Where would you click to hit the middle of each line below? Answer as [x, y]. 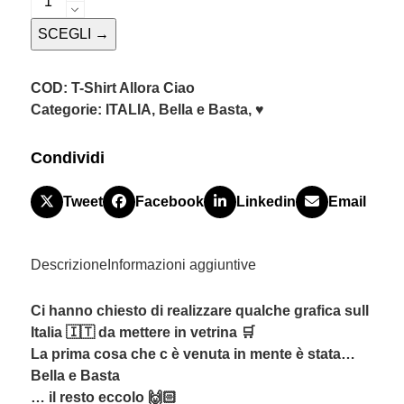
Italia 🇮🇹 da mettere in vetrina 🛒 [142, 333]
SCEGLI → [73, 34]
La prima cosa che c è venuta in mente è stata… [193, 354]
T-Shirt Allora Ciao [133, 88]
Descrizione [69, 265]
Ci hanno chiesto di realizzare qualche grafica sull [199, 311]
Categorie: [68, 110]
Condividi [67, 158]
